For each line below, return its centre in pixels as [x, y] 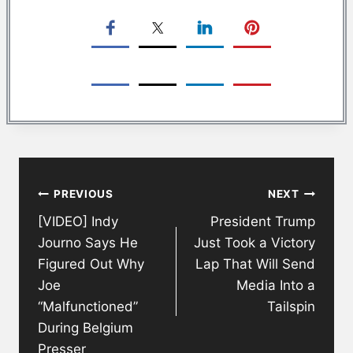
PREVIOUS [84, 194]
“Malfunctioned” [88, 306]
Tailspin [291, 306]
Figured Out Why [91, 264]
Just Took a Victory [255, 242]
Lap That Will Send [255, 264]
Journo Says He [88, 242]
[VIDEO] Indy [78, 221]
